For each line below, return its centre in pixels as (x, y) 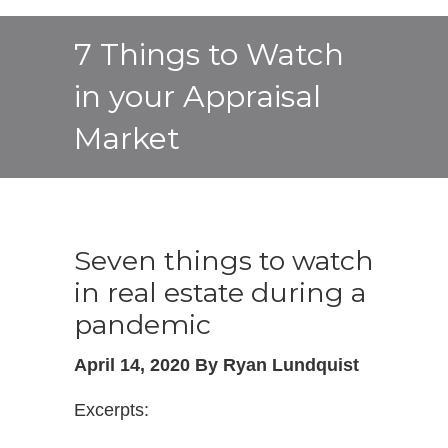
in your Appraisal (197, 96)
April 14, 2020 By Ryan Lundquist (216, 365)
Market (127, 138)
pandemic (142, 324)
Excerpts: (111, 410)
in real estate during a (220, 292)
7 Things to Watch (209, 54)
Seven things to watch (224, 260)
